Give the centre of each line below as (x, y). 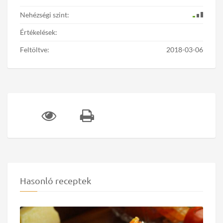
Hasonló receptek (56, 180)
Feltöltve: (35, 49)
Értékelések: (39, 32)
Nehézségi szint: (45, 14)
